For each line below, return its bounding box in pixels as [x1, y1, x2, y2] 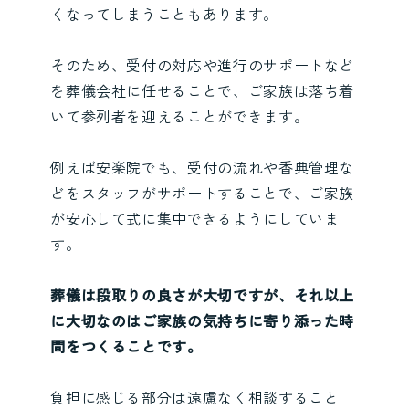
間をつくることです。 [50, 334, 203, 357]
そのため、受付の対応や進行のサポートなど [50, 53, 355, 76]
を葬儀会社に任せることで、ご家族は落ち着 [50, 79, 355, 101]
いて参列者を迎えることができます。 [50, 104, 309, 127]
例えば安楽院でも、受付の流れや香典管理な [50, 155, 355, 178]
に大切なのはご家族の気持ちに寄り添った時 [50, 309, 355, 331]
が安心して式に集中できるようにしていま [50, 206, 340, 229]
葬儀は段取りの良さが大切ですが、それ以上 [50, 283, 355, 306]
